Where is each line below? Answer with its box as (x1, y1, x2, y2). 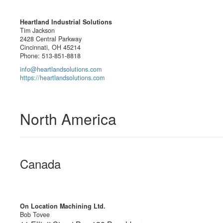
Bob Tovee (20, 210, 50, 220)
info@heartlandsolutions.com (20, 65, 102, 74)
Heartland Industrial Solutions (20, 17, 112, 27)
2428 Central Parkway (20, 34, 82, 44)
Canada (20, 155, 61, 173)
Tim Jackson (20, 26, 55, 35)
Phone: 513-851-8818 (20, 51, 81, 61)
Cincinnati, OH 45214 (20, 43, 81, 52)
